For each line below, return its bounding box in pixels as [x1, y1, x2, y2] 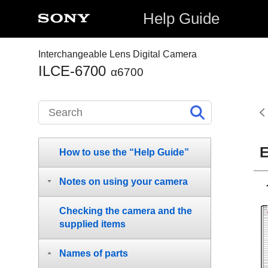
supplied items [59, 219, 126, 229]
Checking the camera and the [59, 206, 192, 216]
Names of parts [59, 248, 128, 258]
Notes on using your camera [59, 176, 188, 187]
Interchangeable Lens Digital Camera [38, 49, 197, 59]
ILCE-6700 [38, 63, 106, 79]
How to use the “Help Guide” [59, 147, 189, 157]
